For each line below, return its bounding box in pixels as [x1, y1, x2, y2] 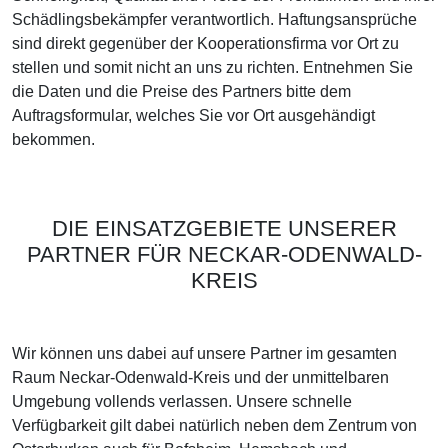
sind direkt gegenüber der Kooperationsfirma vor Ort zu [12, 35, 399, 52]
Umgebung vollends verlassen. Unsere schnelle [12, 393, 352, 410]
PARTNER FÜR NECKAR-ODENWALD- [26, 242, 422, 267]
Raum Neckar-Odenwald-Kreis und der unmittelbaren [12, 369, 389, 386]
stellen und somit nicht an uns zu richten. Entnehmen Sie [12, 59, 413, 76]
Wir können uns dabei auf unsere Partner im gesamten [12, 345, 397, 362]
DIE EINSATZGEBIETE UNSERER [51, 216, 397, 241]
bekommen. [12, 131, 95, 148]
